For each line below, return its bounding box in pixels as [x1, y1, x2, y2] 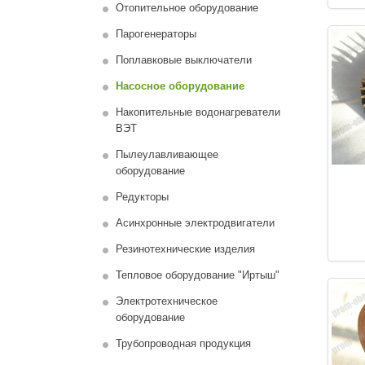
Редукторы [115, 191, 169, 203]
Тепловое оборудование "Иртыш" [115, 269, 279, 281]
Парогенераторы [115, 28, 196, 40]
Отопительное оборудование [115, 2, 258, 14]
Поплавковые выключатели [115, 54, 252, 66]
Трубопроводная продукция [115, 337, 251, 350]
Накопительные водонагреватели [115, 106, 280, 118]
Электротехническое [115, 295, 218, 307]
